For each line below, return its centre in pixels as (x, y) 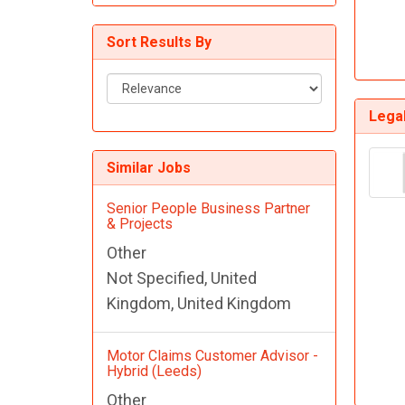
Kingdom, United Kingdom (199, 304)
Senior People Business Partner (208, 209)
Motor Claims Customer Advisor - (212, 356)
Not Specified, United (182, 278)
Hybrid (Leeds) (154, 372)
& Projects (140, 224)
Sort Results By (159, 42)
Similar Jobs (149, 168)
